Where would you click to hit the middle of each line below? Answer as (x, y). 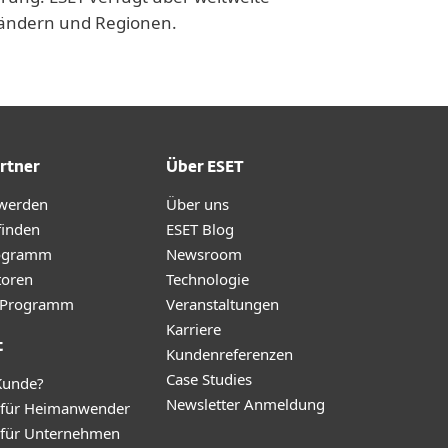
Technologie (207, 279)
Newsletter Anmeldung (245, 404)
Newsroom (204, 254)
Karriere (193, 329)
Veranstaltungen (222, 304)
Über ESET (205, 167)
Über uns (197, 204)
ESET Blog (200, 229)
